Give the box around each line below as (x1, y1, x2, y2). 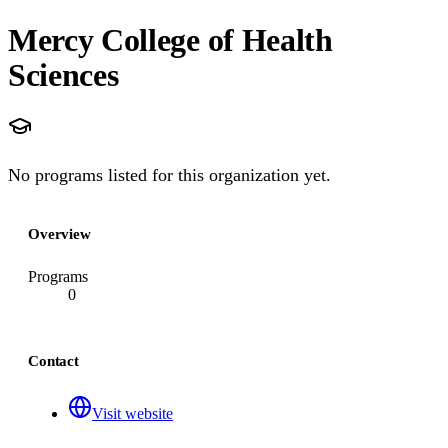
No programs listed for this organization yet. (8, 165, 331, 185)
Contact (28, 353, 79, 369)
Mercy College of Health (8, 21, 333, 58)
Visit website (92, 405, 173, 422)
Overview (28, 226, 91, 242)
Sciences (8, 56, 119, 93)
